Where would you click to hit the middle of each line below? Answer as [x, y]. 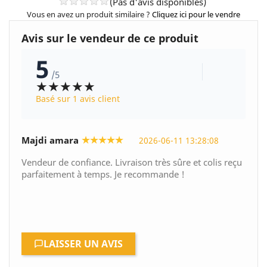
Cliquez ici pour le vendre [196, 15]
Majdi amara [50, 140]
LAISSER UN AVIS [83, 244]
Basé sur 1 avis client [78, 99]
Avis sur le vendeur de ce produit [110, 38]
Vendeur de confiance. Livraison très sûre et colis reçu [132, 162]
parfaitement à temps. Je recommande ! [103, 174]
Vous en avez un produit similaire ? [89, 15]
